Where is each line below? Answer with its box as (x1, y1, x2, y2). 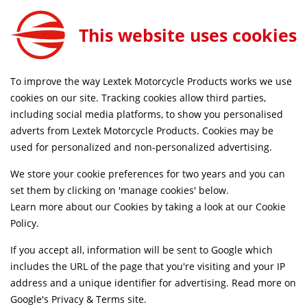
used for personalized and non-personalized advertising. (10, 140, 272, 153)
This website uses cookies (79, 23, 297, 47)
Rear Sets (105, 114, 141, 127)
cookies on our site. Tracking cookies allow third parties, (10, 91, 266, 104)
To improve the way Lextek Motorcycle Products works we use (10, 75, 292, 88)
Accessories (45, 114, 91, 127)
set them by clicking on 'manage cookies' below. (10, 184, 229, 197)
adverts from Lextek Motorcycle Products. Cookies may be (10, 124, 273, 137)
